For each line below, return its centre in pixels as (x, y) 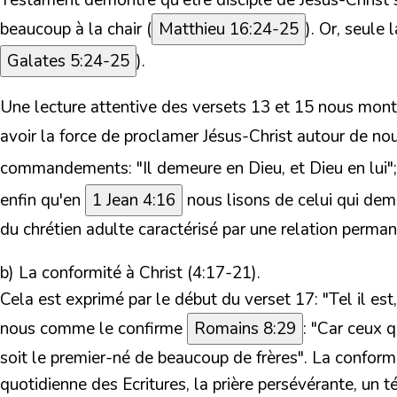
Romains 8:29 (245, 329)
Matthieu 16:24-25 (229, 30)
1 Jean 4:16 (134, 201)
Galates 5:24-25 (68, 62)
